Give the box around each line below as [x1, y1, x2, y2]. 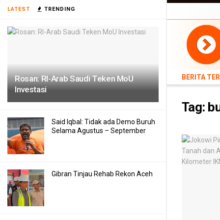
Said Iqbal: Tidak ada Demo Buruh [52, 118, 155, 126]
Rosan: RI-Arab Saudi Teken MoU [15, 74, 134, 83]
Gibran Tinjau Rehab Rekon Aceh [52, 170, 153, 178]
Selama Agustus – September [52, 127, 146, 135]
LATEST [7, 6, 30, 12]
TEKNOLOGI [182, 15, 213, 23]
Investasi [15, 84, 47, 94]
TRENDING [42, 6, 75, 12]
